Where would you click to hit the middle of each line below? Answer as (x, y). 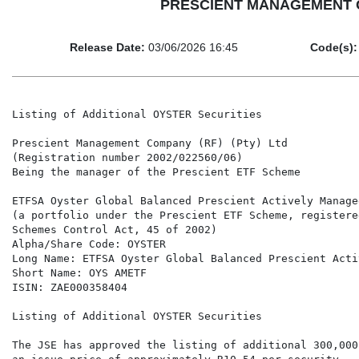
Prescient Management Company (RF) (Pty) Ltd (150, 143)
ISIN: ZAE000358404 (70, 288)
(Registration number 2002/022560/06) (127, 158)
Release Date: (107, 48)
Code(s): (334, 48)
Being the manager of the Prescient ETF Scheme (156, 172)
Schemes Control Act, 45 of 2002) (115, 230)
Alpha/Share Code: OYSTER (89, 244)
